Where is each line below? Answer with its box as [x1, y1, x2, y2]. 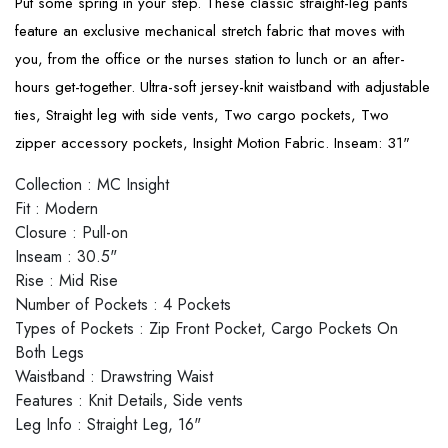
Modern [45, 196, 98, 220]
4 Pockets [163, 292, 231, 316]
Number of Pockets [15, 292, 148, 316]
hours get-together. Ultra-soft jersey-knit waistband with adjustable [15, 75, 430, 98]
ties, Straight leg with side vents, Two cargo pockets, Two [15, 103, 389, 126]
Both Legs [15, 340, 84, 364]
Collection [15, 172, 82, 196]
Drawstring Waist [100, 364, 213, 388]
